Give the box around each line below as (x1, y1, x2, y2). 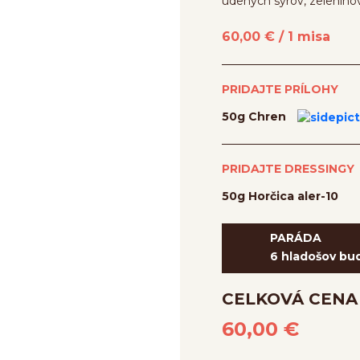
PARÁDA (270, 231, 321, 245)
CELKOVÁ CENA (222, 289, 358, 309)
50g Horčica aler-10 (222, 189, 338, 203)
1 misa (288, 29, 330, 44)
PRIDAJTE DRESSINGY (222, 162, 354, 176)
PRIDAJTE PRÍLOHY (222, 82, 338, 96)
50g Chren (222, 109, 289, 124)
